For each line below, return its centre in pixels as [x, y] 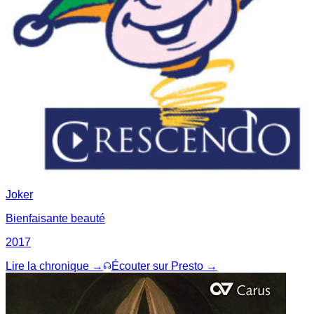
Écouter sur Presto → [164, 266]
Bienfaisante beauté [55, 218]
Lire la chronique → [54, 266]
